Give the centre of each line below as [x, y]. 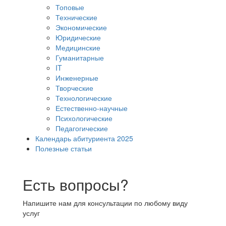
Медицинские [78, 47]
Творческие [74, 88]
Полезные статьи [64, 148]
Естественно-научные [92, 108]
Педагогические [82, 128]
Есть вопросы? [76, 184]
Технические [76, 17]
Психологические [84, 118]
